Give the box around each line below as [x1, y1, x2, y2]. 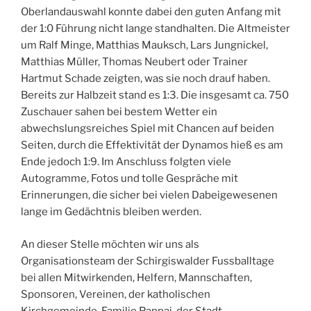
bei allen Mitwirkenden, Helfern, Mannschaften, [21, 271, 252, 284]
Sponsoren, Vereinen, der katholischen [21, 287, 210, 301]
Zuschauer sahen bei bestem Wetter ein [21, 106, 217, 119]
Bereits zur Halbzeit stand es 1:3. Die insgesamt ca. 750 [21, 89, 289, 102]
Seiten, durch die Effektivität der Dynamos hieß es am [21, 139, 283, 152]
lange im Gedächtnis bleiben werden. [21, 205, 201, 219]
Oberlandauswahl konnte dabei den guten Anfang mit [21, 6, 281, 19]
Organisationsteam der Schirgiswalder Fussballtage [21, 254, 274, 267]
